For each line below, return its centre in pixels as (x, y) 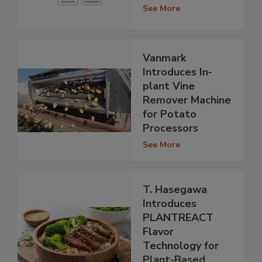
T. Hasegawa (175, 189)
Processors (170, 128)
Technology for (181, 245)
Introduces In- (177, 72)
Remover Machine (187, 100)
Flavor (158, 231)
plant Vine (169, 86)
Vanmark (164, 58)
